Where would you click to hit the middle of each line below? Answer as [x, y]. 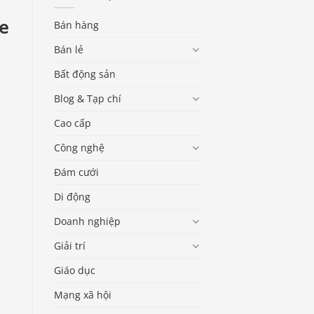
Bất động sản [85, 74]
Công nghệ [79, 147]
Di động [72, 196]
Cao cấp [73, 123]
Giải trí [70, 245]
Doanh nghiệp [87, 221]
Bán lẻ [69, 49]
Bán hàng [76, 25]
